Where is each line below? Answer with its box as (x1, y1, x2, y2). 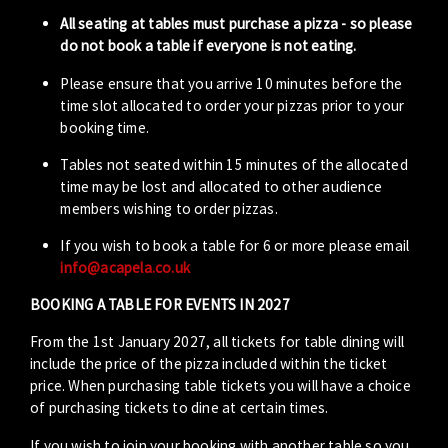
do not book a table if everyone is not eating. (60, 36, 357, 56)
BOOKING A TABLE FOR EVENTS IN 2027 (30, 295, 290, 315)
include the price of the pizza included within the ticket (30, 354, 388, 374)
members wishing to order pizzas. (60, 198, 278, 218)
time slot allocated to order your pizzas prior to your (60, 95, 405, 115)
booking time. (60, 117, 149, 137)
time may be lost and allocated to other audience (60, 176, 382, 196)
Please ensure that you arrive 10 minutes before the (60, 73, 403, 93)
